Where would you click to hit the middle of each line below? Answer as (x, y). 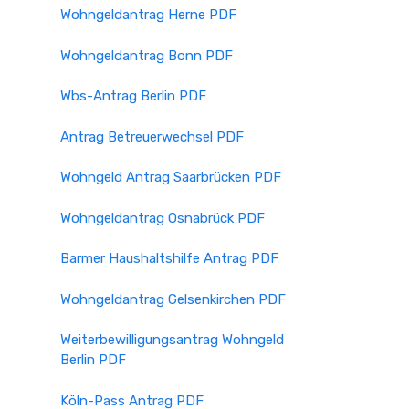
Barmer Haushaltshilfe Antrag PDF (169, 258)
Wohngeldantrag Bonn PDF (147, 55)
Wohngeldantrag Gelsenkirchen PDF (173, 299)
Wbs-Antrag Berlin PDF (133, 96)
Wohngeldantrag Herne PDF (148, 15)
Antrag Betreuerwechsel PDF (152, 136)
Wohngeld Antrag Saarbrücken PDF (171, 177)
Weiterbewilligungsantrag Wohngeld (172, 340)
